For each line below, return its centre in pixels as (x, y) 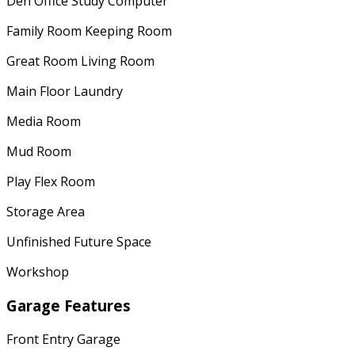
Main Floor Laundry (65, 92)
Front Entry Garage (63, 339)
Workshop (38, 272)
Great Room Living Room (80, 61)
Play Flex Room (51, 182)
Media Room (44, 122)
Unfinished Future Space (79, 242)
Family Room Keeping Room (89, 31)
